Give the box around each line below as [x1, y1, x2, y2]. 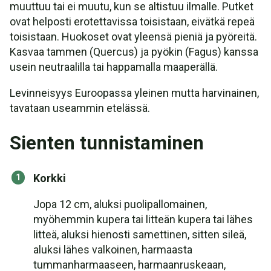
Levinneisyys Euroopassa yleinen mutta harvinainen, [10, 87, 259, 99]
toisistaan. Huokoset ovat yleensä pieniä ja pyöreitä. [10, 30, 257, 43]
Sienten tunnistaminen [10, 132, 204, 154]
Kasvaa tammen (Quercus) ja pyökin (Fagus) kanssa [10, 45, 258, 58]
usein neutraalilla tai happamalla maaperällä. [10, 60, 218, 73]
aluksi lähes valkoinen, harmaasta [33, 243, 192, 256]
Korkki [33, 172, 66, 184]
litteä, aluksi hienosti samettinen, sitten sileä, [33, 228, 246, 241]
